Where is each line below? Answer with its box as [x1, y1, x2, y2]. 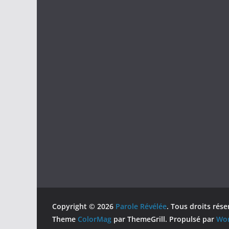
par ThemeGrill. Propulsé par [111, 214, 216, 224]
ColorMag [78, 214, 111, 224]
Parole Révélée [116, 201, 167, 212]
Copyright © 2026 [52, 201, 116, 212]
